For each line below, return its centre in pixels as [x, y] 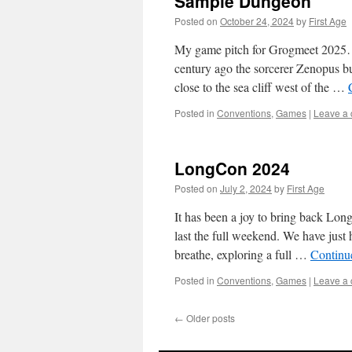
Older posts [209, 318]
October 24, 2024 [257, 21]
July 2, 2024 [246, 188]
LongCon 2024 [232, 168]
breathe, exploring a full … [242, 254]
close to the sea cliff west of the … [261, 87]
